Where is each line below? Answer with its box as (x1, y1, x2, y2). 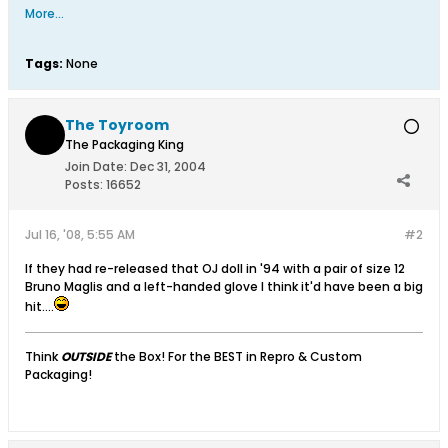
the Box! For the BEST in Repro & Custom (114, 348, 362, 366)
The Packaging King (65, 136, 184, 154)
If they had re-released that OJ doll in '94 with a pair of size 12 (25, 260, 405, 278)
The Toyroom (65, 115, 169, 136)
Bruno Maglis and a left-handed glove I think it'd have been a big (25, 278, 423, 296)
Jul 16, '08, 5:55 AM (25, 226, 135, 244)
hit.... (25, 298, 54, 316)
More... (25, 5, 64, 23)
